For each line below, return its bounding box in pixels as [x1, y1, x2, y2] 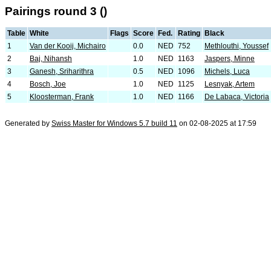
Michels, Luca [204, 67, 250, 76]
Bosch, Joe [30, 80, 66, 88]
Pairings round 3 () [5, 5, 107, 18]
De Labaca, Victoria [204, 93, 269, 101]
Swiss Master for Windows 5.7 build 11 [51, 119, 177, 128]
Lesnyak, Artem [204, 80, 255, 88]
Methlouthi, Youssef [204, 42, 269, 50]
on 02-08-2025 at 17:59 [177, 119, 256, 128]
